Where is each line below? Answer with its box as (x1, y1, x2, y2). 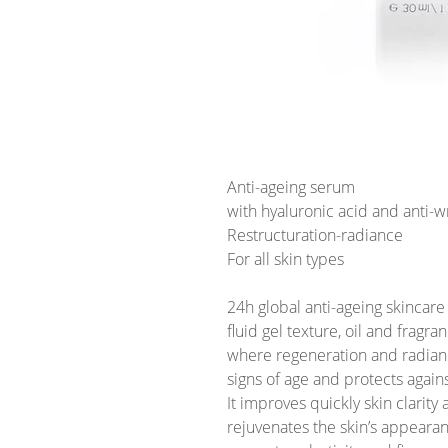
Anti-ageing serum (227, 176, 355, 199)
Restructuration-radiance (227, 224, 403, 247)
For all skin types (227, 248, 344, 271)
